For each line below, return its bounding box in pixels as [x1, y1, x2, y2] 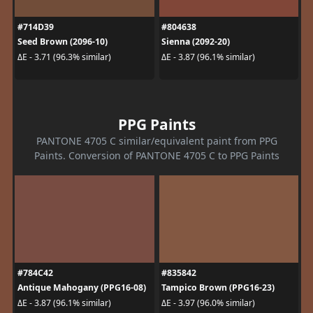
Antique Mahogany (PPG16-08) [17, 282, 146, 294]
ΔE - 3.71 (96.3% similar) [17, 50, 111, 63]
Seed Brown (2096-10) [17, 36, 108, 48]
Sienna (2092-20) [161, 36, 230, 48]
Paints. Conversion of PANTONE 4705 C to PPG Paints [34, 149, 279, 163]
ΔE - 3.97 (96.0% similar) [161, 296, 255, 309]
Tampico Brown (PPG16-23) [161, 282, 275, 294]
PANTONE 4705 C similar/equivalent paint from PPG [36, 134, 277, 148]
